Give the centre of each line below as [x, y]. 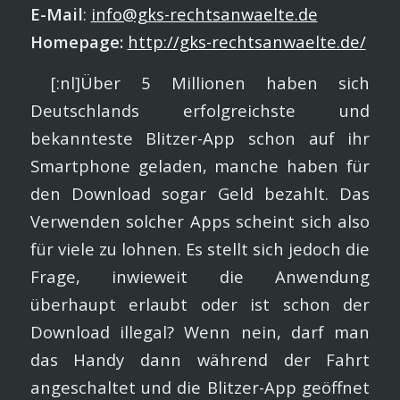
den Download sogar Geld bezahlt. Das [200, 194]
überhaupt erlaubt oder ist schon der [200, 304]
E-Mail [56, 13]
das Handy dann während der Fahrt [200, 360]
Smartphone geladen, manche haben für [200, 166]
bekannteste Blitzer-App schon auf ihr [200, 138]
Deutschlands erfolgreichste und [200, 111]
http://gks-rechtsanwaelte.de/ [246, 41]
